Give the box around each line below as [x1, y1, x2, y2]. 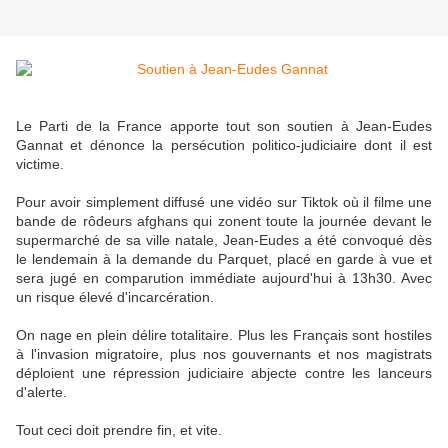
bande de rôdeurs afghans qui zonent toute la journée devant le [16, 213, 432, 230]
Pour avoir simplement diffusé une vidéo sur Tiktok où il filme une [16, 194, 432, 211]
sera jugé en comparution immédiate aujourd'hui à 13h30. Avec [16, 270, 432, 287]
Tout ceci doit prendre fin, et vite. [16, 422, 222, 439]
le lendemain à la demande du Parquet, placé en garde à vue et [16, 251, 432, 268]
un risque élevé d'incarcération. [16, 289, 214, 306]
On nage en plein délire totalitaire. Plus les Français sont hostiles [16, 327, 432, 344]
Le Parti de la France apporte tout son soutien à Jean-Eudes [16, 118, 432, 135]
